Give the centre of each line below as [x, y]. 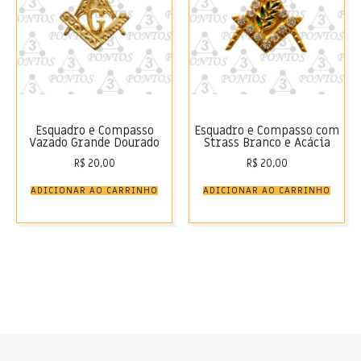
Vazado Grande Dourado [94, 142]
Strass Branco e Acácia [267, 142]
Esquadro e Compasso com [267, 130]
